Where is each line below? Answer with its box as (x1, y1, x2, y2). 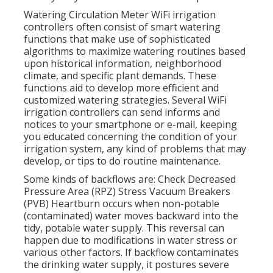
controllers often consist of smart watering (24, 19, 221, 34)
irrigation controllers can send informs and (24, 105, 220, 119)
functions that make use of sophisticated (24, 32, 210, 46)
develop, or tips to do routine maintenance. (24, 154, 221, 168)
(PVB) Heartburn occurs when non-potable (24, 196, 219, 210)
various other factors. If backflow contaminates (24, 245, 239, 259)
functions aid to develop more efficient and (24, 80, 219, 94)
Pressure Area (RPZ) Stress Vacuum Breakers (24, 184, 230, 198)
